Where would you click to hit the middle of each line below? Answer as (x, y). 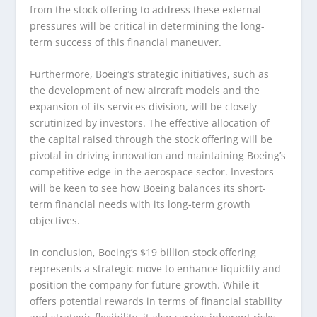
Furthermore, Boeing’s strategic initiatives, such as (150, 74)
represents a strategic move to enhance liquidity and (156, 269)
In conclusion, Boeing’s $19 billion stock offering (143, 253)
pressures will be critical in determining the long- (148, 25)
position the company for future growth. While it (145, 285)
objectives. (55, 221)
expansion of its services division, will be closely (144, 107)
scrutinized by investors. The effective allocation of (150, 123)
